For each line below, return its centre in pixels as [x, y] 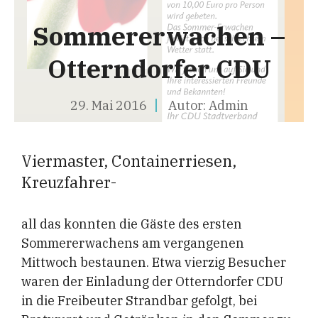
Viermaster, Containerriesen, [129, 161]
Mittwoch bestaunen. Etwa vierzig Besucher [154, 262]
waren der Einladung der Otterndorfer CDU [152, 281]
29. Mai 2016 [108, 105]
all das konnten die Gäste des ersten [132, 224]
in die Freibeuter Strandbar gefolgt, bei [139, 301]
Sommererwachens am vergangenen [133, 243]
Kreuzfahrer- [69, 182]
